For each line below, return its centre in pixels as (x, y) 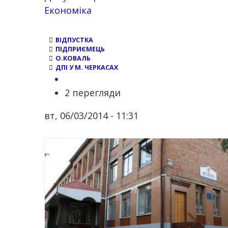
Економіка (68, 10)
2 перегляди (93, 93)
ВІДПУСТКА (74, 40)
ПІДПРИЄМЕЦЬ (80, 49)
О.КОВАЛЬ (73, 58)
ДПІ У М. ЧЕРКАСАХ (87, 67)
